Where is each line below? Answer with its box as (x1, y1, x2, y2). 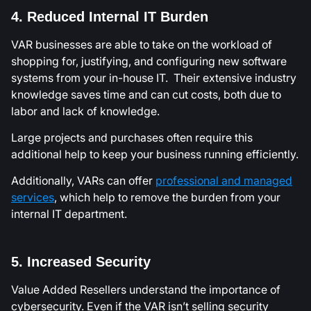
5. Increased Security (11, 253, 151, 269)
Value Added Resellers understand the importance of (11, 280, 280, 298)
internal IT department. (11, 205, 127, 223)
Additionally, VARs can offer (11, 172, 155, 190)
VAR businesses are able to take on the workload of (11, 35, 272, 53)
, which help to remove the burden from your (54, 189, 280, 206)
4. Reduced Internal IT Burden (11, 8, 208, 24)
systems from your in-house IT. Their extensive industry (11, 69, 296, 86)
